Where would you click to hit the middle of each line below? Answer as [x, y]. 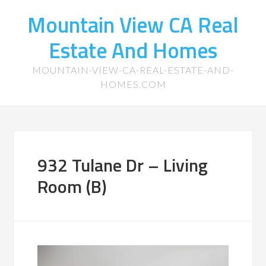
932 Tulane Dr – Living [123, 165]
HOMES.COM [133, 84]
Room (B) [72, 186]
